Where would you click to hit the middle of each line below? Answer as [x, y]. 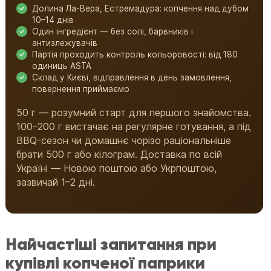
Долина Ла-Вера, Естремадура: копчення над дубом [141, 9]
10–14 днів [53, 20]
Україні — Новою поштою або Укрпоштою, [117, 168]
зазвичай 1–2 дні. [56, 182]
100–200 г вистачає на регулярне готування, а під [134, 127]
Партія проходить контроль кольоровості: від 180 [135, 55]
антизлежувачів [65, 43]
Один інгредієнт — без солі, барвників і [113, 32]
